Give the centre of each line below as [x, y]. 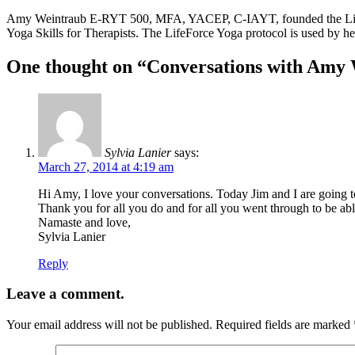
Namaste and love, [84, 222]
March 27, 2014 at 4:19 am [106, 166]
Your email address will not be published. [109, 325]
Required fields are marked [284, 325]
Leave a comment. [65, 294]
